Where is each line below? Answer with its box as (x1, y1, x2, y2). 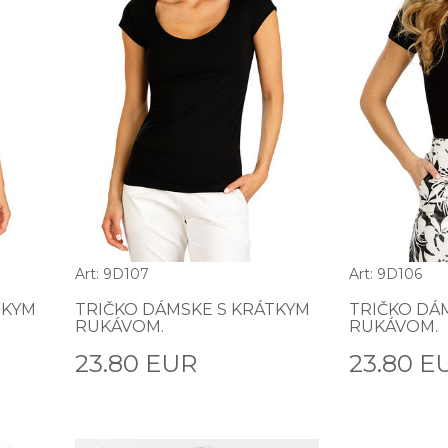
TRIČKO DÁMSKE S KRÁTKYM (74, 300, 310, 320)
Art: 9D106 (348, 265, 422, 284)
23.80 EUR (74, 349, 197, 379)
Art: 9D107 (74, 265, 149, 284)
